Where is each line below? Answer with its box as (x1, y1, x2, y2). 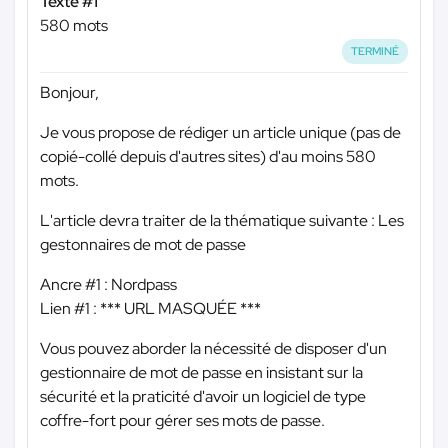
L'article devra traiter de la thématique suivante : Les (40, 209, 404, 231)
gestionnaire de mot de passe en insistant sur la (40, 361, 363, 383)
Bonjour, (40, 81, 99, 103)
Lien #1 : (40, 297, 100, 319)
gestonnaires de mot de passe (40, 233, 246, 255)
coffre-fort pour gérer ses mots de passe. (40, 409, 325, 431)
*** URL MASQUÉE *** (100, 297, 261, 319)
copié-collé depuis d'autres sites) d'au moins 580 (40, 145, 376, 167)
